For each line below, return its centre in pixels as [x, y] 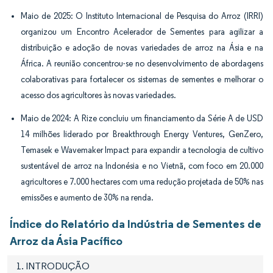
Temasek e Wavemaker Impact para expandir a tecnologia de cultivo [142, 150]
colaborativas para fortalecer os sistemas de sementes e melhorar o [142, 79]
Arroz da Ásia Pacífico [66, 240]
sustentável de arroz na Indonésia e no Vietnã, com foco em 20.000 [142, 166]
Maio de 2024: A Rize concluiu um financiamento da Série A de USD [142, 118]
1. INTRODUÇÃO [53, 266]
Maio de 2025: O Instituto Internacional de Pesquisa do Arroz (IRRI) [142, 16]
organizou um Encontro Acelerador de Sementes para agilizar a [142, 32]
